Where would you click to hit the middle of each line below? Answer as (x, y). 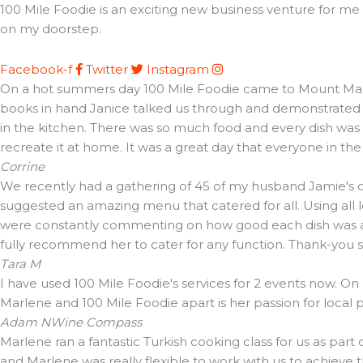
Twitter (107, 70)
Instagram (178, 70)
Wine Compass (96, 322)
